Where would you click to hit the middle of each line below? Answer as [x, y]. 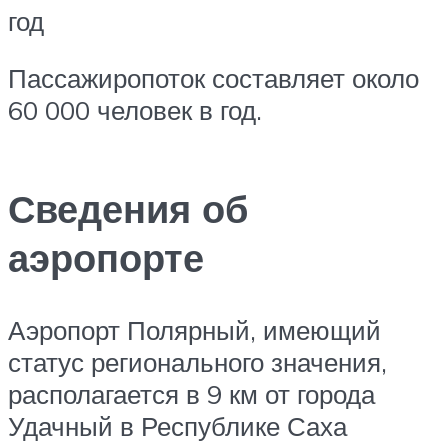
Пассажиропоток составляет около [213, 78]
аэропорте [106, 257]
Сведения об [128, 208]
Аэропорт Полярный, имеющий [194, 329]
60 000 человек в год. [135, 110]
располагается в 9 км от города [191, 393]
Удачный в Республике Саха [177, 425]
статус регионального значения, [197, 361]
